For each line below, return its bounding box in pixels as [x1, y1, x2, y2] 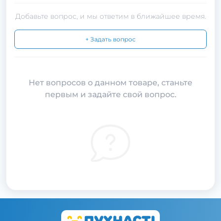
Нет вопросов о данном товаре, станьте [29, 78, 192, 87]
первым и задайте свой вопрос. [44, 90, 177, 99]
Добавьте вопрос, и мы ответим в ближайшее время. [15, 12, 206, 21]
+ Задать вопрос [85, 36, 136, 43]
